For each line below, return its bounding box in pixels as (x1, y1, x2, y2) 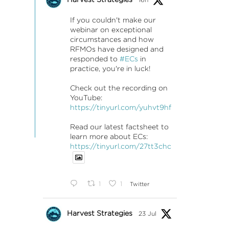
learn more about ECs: (70, 132, 148, 141)
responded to (70, 55, 120, 63)
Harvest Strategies (66, 209, 132, 218)
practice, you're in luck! (70, 64, 151, 73)
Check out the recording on (70, 84, 168, 92)
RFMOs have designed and (70, 45, 164, 53)
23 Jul (138, 210, 156, 217)
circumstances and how (70, 35, 154, 43)
